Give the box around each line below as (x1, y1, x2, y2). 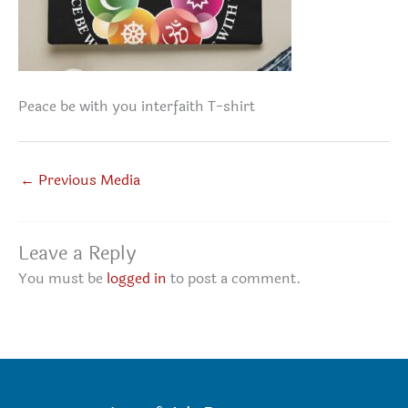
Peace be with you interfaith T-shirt (18, 96, 255, 118)
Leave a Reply (18, 238, 136, 268)
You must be (18, 267, 107, 290)
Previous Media (35, 168, 140, 191)
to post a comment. (167, 267, 301, 290)
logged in (107, 267, 167, 290)
